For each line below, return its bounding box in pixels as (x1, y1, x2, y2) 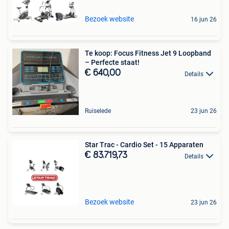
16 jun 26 (191, 16, 217, 24)
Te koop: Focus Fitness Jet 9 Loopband (85, 49, 211, 58)
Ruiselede (85, 107, 111, 115)
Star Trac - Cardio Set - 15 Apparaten (85, 141, 203, 149)
